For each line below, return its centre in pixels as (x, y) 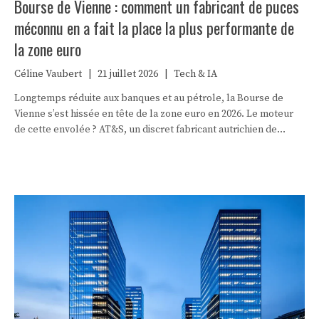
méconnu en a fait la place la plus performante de (154, 27)
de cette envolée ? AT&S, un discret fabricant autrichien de (146, 129)
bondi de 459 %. (49, 161)
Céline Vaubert (48, 74)
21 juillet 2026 (128, 74)
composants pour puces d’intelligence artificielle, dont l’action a (159, 145)
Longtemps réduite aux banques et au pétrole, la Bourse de (149, 98)
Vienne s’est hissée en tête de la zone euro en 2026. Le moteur (154, 114)
